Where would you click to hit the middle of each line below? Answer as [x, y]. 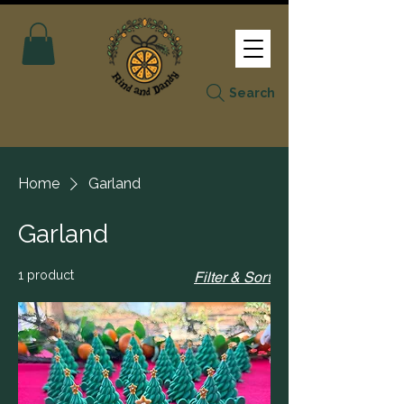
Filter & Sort [232, 277]
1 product [46, 275]
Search [252, 92]
